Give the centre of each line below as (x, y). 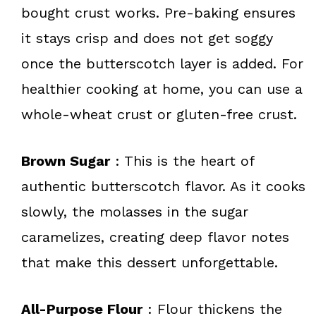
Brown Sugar (66, 160)
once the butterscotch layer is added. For (162, 63)
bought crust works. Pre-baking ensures (158, 12)
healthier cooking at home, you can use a (162, 89)
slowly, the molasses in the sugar (135, 211)
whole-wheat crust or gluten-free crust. (159, 114)
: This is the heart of (182, 160)
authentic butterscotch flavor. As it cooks (163, 186)
